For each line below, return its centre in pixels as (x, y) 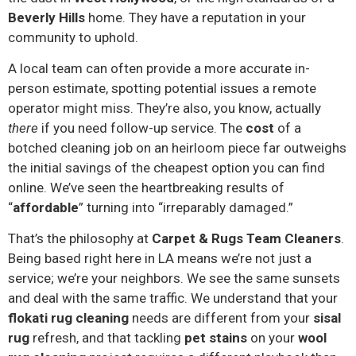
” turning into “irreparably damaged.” (186, 208)
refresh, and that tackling (107, 338)
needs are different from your (221, 318)
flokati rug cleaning (68, 318)
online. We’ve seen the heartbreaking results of (146, 188)
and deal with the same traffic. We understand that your (173, 298)
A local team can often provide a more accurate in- (159, 69)
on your (273, 338)
